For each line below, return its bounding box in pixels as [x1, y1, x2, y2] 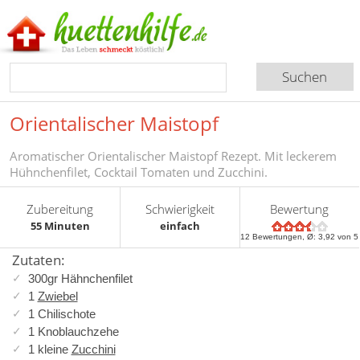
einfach [160, 218, 201, 233]
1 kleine [27, 342, 72, 356]
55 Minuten [30, 218, 90, 233]
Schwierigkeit [145, 200, 215, 217]
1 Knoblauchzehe [27, 324, 119, 338]
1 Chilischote [27, 306, 96, 321]
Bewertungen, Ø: [250, 231, 319, 241]
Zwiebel [37, 288, 78, 303]
